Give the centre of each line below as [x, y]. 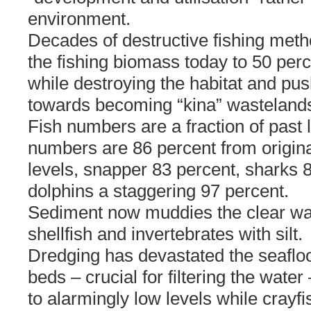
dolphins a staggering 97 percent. [158, 191]
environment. [79, 19]
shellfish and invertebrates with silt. [165, 234]
